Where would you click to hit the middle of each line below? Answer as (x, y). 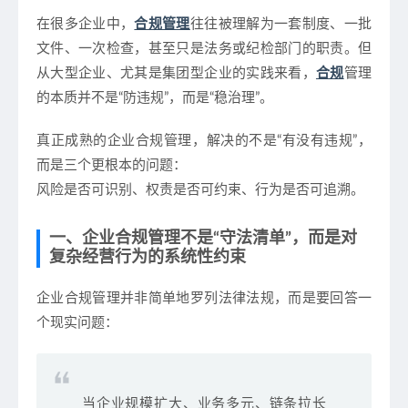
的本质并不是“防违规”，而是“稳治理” (148, 98)
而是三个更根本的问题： (112, 165)
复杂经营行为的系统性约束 (148, 258)
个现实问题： (77, 323)
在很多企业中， (86, 24)
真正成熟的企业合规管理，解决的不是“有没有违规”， (204, 141)
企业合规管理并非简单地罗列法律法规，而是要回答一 (204, 298)
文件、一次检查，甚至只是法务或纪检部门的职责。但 (204, 49)
